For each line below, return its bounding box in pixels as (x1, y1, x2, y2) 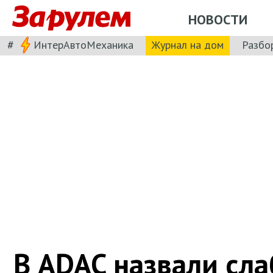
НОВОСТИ (188, 10, 247, 28)
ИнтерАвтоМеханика (34, 37, 133, 52)
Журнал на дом (152, 37, 224, 52)
